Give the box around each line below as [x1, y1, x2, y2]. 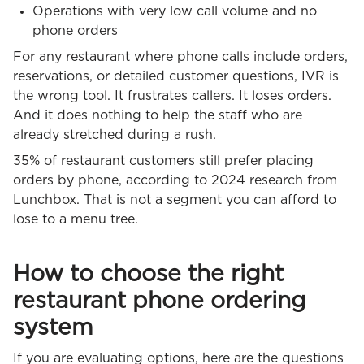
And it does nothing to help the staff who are [13, 108, 302, 122]
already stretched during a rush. [13, 128, 216, 141]
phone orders [32, 24, 118, 37]
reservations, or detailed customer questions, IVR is [13, 69, 339, 83]
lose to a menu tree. [13, 212, 138, 226]
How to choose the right [13, 262, 284, 286]
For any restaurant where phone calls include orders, [13, 50, 348, 63]
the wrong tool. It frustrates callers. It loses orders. [13, 89, 331, 102]
